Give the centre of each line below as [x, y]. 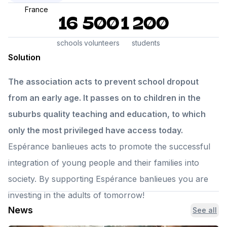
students [146, 43]
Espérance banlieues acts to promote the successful [109, 146]
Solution [24, 57]
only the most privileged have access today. [96, 130]
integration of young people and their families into [104, 163]
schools [69, 43]
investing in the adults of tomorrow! [76, 195]
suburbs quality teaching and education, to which [107, 114]
